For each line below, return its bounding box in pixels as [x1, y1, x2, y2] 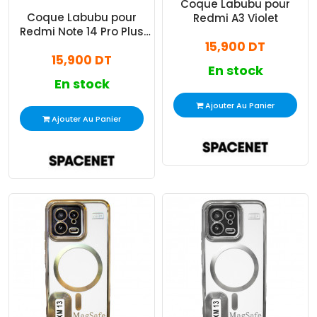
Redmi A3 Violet [192, 11, 278, 26]
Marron [62, 38, 102, 54]
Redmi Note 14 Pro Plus [20, 24, 144, 40]
